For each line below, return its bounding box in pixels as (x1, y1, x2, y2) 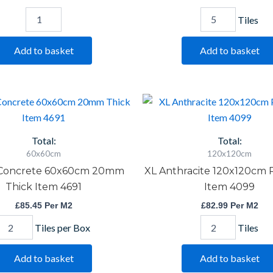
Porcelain (199, 130, 235, 141)
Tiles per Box (34, 221, 90, 233)
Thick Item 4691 (5, 181, 82, 193)
